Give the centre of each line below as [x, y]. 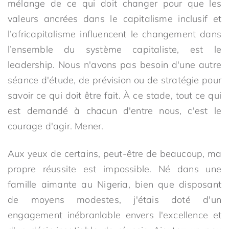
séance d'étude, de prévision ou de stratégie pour [114, 80]
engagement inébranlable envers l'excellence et [114, 215]
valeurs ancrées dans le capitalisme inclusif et [114, 19]
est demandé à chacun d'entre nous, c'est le [114, 111]
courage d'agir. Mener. [56, 126]
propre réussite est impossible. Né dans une [114, 169]
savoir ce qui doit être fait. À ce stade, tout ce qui [114, 95]
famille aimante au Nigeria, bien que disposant [114, 184]
